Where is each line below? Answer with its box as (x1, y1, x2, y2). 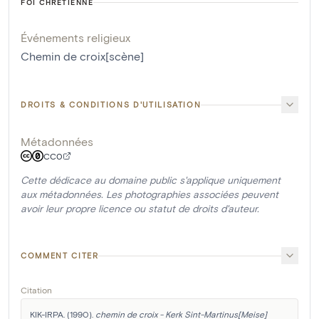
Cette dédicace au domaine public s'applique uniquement (21, 174, 281, 187)
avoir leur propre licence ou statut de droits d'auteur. (21, 202, 259, 215)
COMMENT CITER (21, 251, 99, 261)
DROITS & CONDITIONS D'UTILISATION (21, 100, 202, 110)
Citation (21, 285, 52, 296)
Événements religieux (21, 31, 130, 45)
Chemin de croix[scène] (21, 49, 144, 63)
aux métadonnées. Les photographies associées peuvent (21, 188, 278, 201)
